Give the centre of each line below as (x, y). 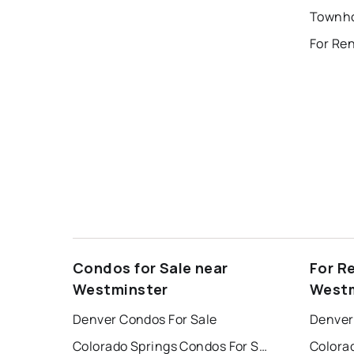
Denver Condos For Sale (145, 319)
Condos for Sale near (151, 267)
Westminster (121, 289)
